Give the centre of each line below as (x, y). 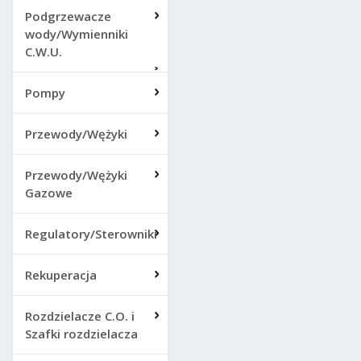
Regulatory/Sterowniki (91, 234)
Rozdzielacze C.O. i (80, 316)
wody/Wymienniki (77, 34)
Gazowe (49, 193)
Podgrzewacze (68, 16)
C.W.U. (44, 52)
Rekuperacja (61, 275)
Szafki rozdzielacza (81, 334)
